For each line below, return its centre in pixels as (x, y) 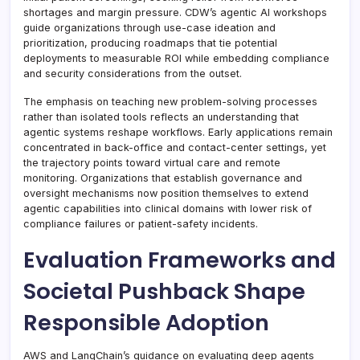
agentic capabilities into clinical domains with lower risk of (168, 208)
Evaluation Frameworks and (180, 260)
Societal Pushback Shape (164, 291)
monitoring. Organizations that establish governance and (163, 178)
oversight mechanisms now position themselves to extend (166, 193)
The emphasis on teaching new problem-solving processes (170, 101)
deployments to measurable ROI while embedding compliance (176, 58)
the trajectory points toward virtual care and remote (152, 162)
